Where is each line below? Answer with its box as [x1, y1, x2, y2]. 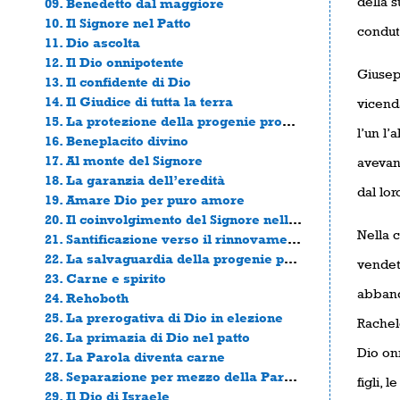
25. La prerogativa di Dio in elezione [45, 309, 283, 325]
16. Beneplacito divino [45, 132, 188, 148]
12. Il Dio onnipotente [45, 54, 184, 70]
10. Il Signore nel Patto [45, 14, 191, 30]
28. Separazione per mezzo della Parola [284, 368, 297, 384]
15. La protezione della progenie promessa [282, 112, 296, 129]
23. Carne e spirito [45, 270, 166, 286]
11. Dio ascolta [45, 34, 140, 50]
